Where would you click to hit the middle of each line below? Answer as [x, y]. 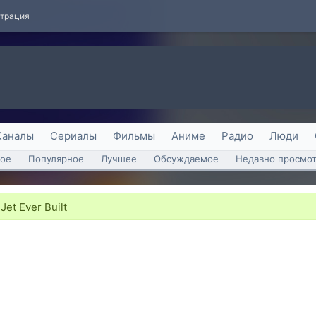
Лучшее [119, 159]
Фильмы [134, 136]
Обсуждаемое [186, 159]
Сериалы [73, 136]
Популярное [56, 159]
